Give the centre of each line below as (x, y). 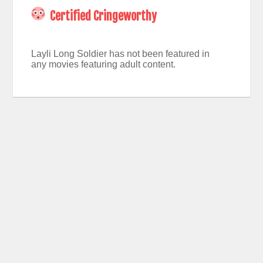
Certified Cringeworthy (103, 16)
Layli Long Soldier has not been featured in (120, 53)
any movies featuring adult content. (103, 64)
